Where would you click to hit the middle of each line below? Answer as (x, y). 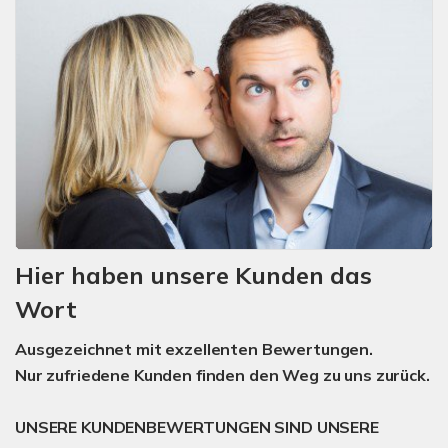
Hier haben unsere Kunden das (193, 274)
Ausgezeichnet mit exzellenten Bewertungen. (194, 348)
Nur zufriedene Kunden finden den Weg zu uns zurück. (222, 374)
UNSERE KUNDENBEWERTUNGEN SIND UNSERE (197, 426)
